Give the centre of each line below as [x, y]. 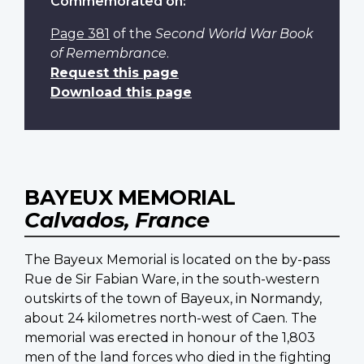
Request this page [115, 73]
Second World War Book [234, 34]
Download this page [121, 93]
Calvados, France [117, 220]
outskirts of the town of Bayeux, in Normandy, [173, 299]
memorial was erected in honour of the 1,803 [170, 338]
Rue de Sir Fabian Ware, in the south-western [172, 279]
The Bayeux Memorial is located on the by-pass [177, 260]
